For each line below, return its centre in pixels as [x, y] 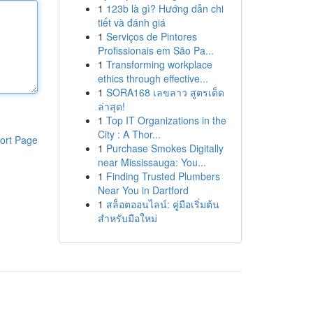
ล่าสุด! [111, 106]
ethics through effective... [153, 78]
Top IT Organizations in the [166, 120]
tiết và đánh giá [131, 22]
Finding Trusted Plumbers [163, 176]
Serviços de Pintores [151, 36]
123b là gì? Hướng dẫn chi [165, 8]
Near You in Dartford [143, 190]
